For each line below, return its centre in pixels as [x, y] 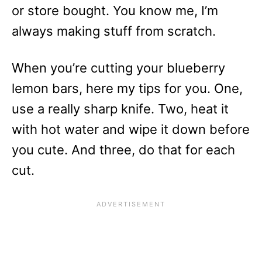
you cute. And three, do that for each [123, 150]
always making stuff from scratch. [114, 31]
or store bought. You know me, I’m [115, 11]
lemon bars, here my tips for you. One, [127, 89]
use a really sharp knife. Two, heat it [120, 109]
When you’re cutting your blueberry [118, 68]
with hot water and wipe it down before [131, 130]
